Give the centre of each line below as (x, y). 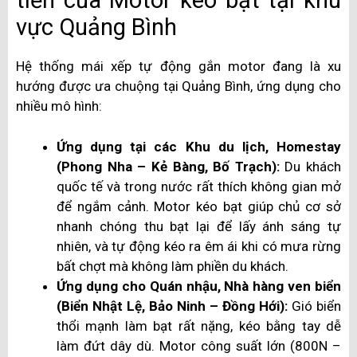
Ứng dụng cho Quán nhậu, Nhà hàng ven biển (199, 286)
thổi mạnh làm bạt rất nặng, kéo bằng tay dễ (199, 326)
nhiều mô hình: (59, 106)
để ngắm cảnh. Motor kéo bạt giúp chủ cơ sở (199, 206)
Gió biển (314, 306)
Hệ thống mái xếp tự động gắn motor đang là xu (178, 67)
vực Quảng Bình (96, 27)
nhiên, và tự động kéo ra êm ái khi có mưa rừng (199, 246)
